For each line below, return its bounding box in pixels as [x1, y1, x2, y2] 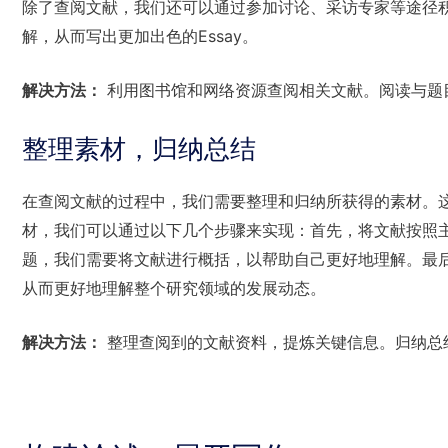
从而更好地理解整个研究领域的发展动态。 [22, 277, 326, 298]
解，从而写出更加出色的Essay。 [22, 25, 258, 46]
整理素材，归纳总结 [22, 132, 256, 164]
